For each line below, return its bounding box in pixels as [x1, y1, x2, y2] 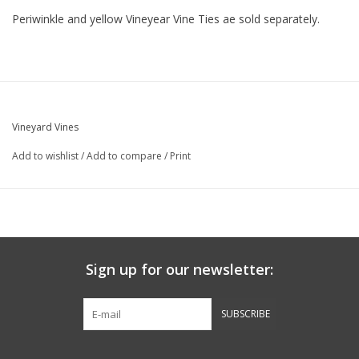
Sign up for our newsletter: [86, 260, 273, 280]
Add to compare [87, 149, 164, 163]
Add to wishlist [12, 149, 79, 163]
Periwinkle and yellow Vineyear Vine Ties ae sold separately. [12, 11, 326, 27]
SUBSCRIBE [220, 307, 270, 321]
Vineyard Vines [12, 120, 79, 135]
